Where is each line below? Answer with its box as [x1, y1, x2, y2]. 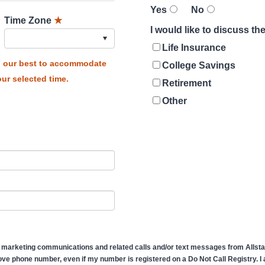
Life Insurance [162, 43, 226, 53]
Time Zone [4, 15, 52, 25]
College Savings [162, 60, 235, 70]
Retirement [162, 78, 211, 88]
